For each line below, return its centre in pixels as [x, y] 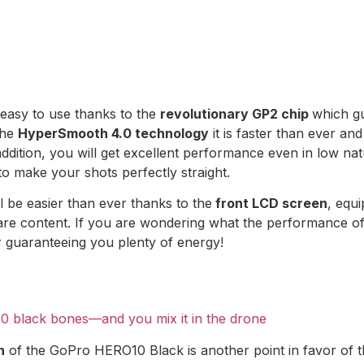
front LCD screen [270, 203]
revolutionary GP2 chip [236, 113]
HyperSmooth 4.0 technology [113, 133]
